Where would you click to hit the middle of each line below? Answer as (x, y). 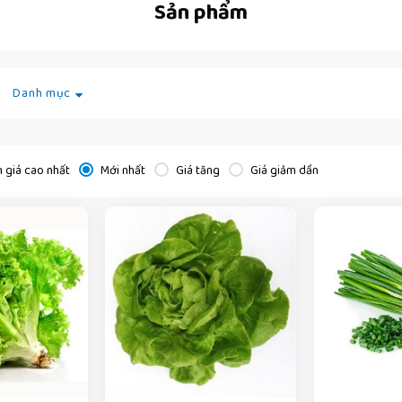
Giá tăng (196, 171)
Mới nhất (121, 171)
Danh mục (42, 94)
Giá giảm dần (283, 171)
